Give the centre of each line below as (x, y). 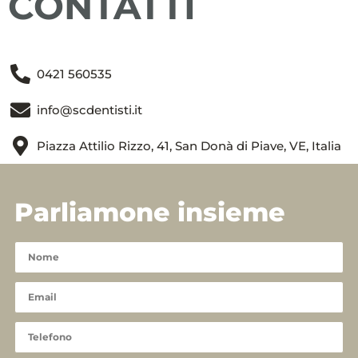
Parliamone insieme (149, 212)
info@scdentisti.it (90, 109)
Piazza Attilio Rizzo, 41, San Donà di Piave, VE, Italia (189, 145)
